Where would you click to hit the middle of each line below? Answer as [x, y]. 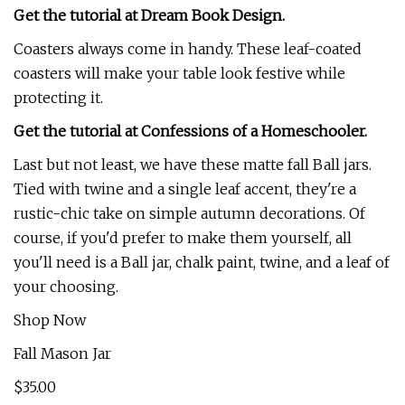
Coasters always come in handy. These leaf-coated [188, 49]
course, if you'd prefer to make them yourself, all [183, 238]
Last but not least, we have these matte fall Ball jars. [193, 165]
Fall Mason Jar [62, 353]
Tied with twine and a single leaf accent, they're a [185, 189]
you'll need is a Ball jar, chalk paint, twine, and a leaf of [202, 262]
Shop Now [50, 320]
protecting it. [58, 98]
